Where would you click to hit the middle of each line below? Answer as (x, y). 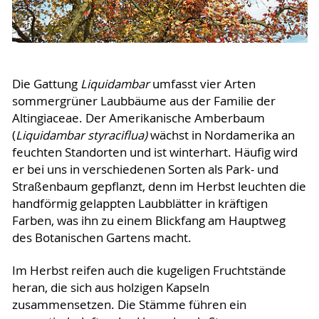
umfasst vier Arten (202, 84)
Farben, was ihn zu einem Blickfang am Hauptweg (148, 221)
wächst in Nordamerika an (222, 136)
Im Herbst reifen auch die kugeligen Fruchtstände (149, 271)
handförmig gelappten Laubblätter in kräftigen (140, 204)
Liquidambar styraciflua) (83, 136)
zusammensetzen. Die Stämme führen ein (129, 305)
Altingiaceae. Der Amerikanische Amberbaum (138, 119)
